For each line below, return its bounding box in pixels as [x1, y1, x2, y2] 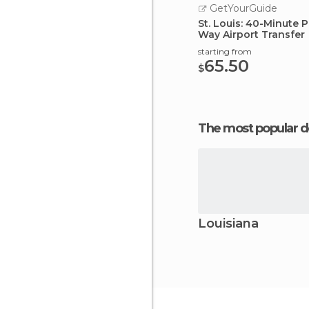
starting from [198, 46, 252, 57]
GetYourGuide [207, 2, 277, 14]
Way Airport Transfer [198, 28, 305, 41]
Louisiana [198, 216, 259, 231]
